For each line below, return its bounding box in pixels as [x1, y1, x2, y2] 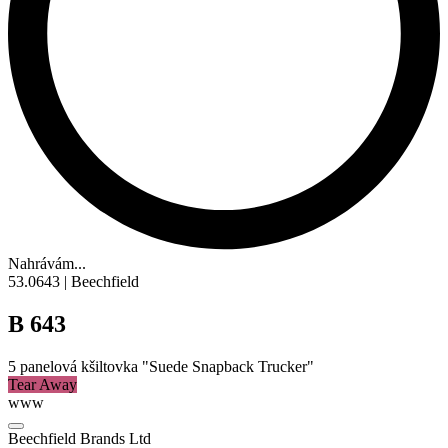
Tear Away [8, 376, 77, 394]
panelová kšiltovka [20, 358, 138, 376]
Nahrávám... [8, 255, 86, 273]
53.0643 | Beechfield [8, 273, 139, 291]
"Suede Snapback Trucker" [138, 358, 314, 376]
